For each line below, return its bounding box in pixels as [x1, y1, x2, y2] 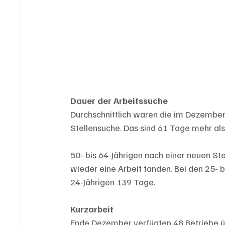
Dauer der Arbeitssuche [70, 95, 168, 106]
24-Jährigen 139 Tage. [70, 176, 156, 188]
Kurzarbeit [70, 203, 114, 215]
